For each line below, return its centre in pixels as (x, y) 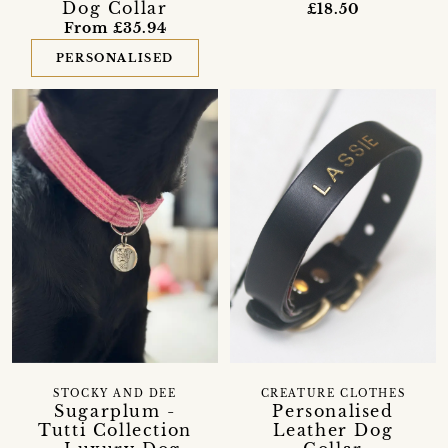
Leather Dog (333, 430)
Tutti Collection (115, 430)
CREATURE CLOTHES (333, 394)
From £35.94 (115, 27)
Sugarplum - (115, 411)
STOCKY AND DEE (115, 394)
